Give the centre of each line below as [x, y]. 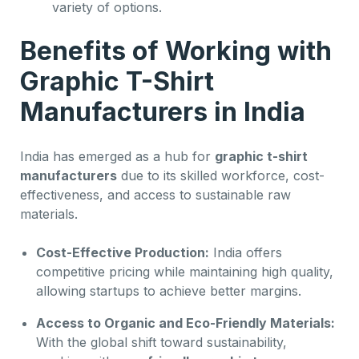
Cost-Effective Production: [123, 252]
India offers [246, 252]
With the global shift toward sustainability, [161, 342]
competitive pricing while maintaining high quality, [185, 271]
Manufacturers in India [163, 111]
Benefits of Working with [176, 50]
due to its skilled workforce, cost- [221, 175]
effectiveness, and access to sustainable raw [155, 194]
